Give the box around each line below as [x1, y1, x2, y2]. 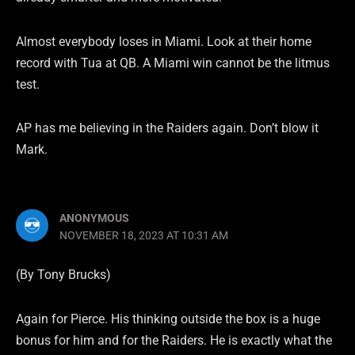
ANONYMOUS [59, 211, 130, 224]
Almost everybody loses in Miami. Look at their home [16, 33, 311, 49]
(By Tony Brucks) [16, 267, 111, 283]
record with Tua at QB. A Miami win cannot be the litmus [16, 55, 330, 71]
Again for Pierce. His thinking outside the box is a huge [16, 311, 320, 326]
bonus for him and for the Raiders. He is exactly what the [16, 332, 332, 348]
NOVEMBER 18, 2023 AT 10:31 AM [59, 228, 229, 242]
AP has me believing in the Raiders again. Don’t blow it [16, 120, 319, 136]
